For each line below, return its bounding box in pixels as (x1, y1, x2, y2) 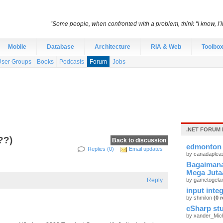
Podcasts (59, 58, 84, 65)
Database (47, 43, 74, 50)
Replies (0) (88, 146, 114, 152)
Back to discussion (112, 137, 166, 144)
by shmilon (186, 195, 214, 201)
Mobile (8, 43, 26, 50)
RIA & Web (151, 43, 181, 50)
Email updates (129, 146, 163, 152)
